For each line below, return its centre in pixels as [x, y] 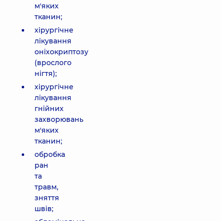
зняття [47, 198]
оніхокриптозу [61, 52]
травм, [46, 187]
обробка [50, 154]
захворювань [59, 119]
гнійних [49, 109]
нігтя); [46, 74]
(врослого [53, 63]
